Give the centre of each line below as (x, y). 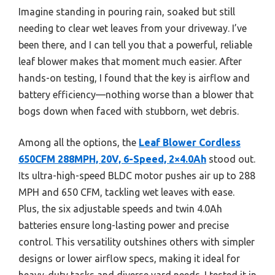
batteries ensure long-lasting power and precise (124, 225)
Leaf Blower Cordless (190, 142)
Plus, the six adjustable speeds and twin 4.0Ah (120, 208)
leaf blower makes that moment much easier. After (130, 61)
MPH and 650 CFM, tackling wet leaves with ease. (126, 192)
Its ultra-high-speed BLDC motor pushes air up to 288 (137, 175)
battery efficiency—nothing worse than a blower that (136, 94)
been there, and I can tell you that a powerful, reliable (135, 45)
